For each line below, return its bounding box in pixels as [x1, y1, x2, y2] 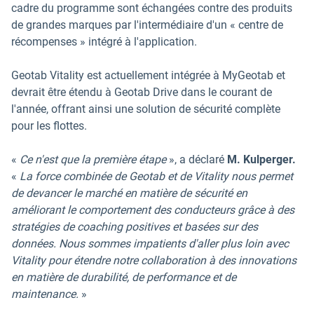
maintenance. [11, 287, 78, 301]
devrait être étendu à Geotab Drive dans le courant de [11, 85, 272, 99]
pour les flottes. [11, 118, 87, 132]
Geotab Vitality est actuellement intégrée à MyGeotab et [11, 68, 285, 82]
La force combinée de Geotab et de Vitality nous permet [20, 169, 293, 183]
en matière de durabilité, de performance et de [11, 270, 236, 284]
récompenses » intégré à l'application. [11, 34, 197, 48]
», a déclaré [166, 152, 227, 166]
